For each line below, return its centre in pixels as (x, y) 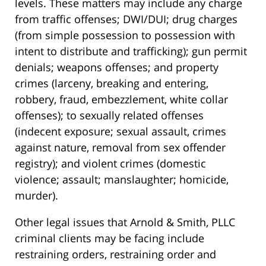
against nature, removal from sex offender (120, 148)
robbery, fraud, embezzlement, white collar (121, 99)
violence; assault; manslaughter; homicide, (122, 180)
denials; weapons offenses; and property (117, 67)
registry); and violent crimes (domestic (110, 164)
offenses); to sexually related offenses (109, 115)
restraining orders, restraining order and (115, 254)
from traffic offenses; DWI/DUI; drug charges (126, 19)
